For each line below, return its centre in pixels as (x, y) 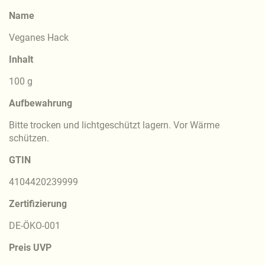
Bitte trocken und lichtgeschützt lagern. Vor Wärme (114, 125)
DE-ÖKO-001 (35, 225)
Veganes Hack (39, 37)
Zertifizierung (38, 203)
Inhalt (21, 59)
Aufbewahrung (41, 103)
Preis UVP (30, 247)
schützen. (29, 138)
